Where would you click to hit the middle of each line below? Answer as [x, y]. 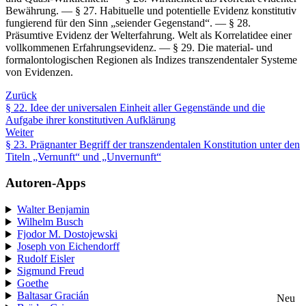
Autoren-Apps [45, 183]
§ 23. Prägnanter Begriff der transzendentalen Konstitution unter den [153, 144]
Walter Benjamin [53, 210]
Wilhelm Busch [50, 222]
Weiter [19, 132]
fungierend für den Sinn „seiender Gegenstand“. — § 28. [128, 23]
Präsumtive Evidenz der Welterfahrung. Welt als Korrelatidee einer [149, 35]
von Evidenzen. [39, 72]
